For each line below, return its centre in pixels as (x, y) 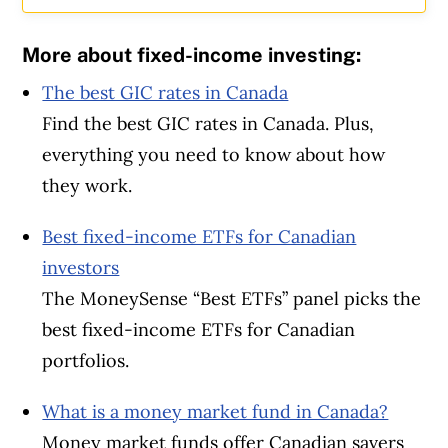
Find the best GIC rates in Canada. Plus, (208, 124)
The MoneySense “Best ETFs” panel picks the (232, 299)
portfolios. (86, 361)
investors (81, 268)
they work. (87, 186)
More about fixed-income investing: (192, 55)
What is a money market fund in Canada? (215, 412)
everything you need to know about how (214, 155)
